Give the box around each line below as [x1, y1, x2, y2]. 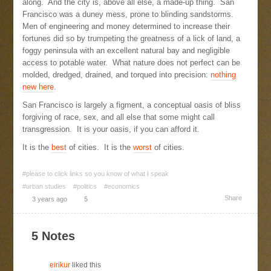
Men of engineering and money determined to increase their [22, 21, 230, 31]
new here [22, 82, 54, 91]
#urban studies [22, 182, 67, 190]
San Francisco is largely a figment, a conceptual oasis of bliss [22, 100, 241, 109]
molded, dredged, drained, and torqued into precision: [22, 70, 211, 79]
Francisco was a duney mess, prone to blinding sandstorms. [22, 9, 237, 19]
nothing [211, 70, 237, 79]
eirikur [50, 260, 71, 269]
